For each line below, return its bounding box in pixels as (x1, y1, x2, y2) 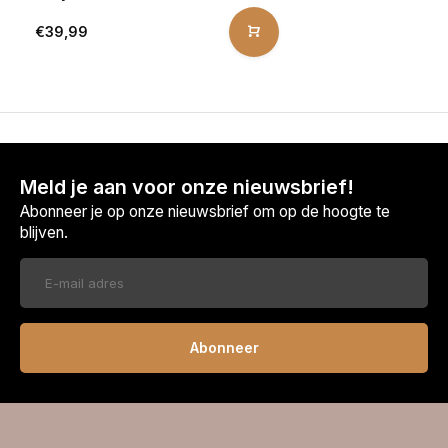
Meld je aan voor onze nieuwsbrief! (20, 174, 354, 199)
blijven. (20, 222, 68, 242)
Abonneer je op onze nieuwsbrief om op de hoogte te (20, 201, 390, 221)
